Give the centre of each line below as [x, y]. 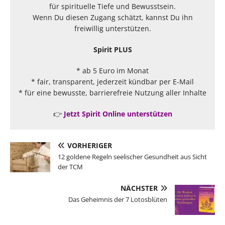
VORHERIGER [90, 145]
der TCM [70, 166]
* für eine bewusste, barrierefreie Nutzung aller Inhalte [113, 92]
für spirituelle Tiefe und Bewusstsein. [113, 6]
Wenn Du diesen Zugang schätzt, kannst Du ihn [113, 17]
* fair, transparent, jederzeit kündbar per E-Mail [113, 81]
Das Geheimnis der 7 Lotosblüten [118, 199]
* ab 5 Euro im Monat [113, 70]
